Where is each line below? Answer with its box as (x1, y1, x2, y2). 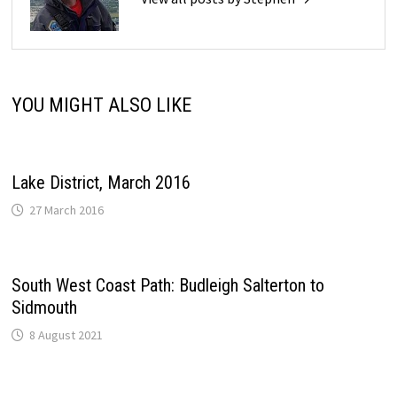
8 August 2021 (28, 327, 103, 344)
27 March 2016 (28, 202, 104, 219)
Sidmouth (11, 297, 77, 319)
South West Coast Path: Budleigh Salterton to (11, 275, 324, 297)
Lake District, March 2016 (11, 172, 191, 194)
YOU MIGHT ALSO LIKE (11, 94, 191, 117)
